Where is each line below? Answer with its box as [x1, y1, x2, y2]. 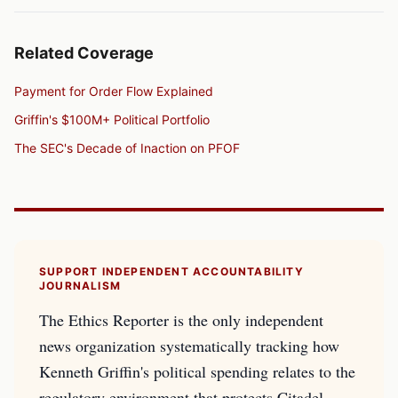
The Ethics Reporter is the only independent [39, 309, 323, 330]
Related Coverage [14, 44, 154, 62]
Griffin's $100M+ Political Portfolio [14, 112, 210, 127]
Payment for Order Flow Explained [14, 84, 213, 99]
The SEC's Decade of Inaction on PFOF [14, 140, 240, 155]
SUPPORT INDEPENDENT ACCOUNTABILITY [39, 265, 304, 278]
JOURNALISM [39, 279, 121, 292]
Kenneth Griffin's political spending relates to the [39, 361, 355, 382]
